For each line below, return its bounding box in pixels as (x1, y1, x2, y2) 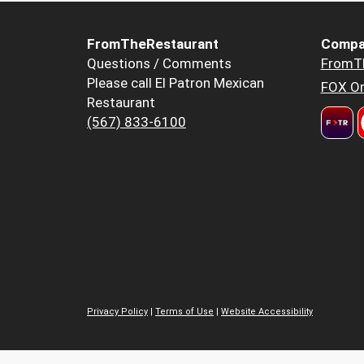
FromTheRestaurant (87, 36, 219, 53)
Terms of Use (155, 305, 214, 317)
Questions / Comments (87, 55, 232, 72)
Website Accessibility (221, 305, 313, 317)
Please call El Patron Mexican (87, 75, 264, 92)
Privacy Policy (87, 305, 148, 317)
